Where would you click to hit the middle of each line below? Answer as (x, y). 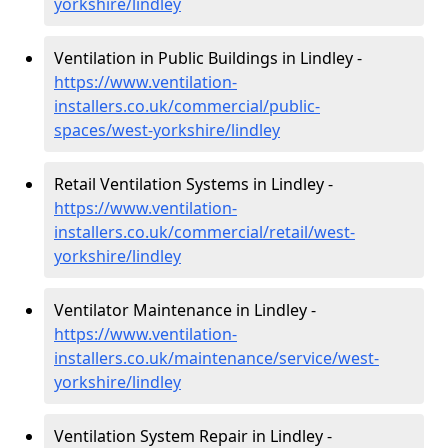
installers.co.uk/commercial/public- (187, 106)
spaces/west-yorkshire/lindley (167, 130)
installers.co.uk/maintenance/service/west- (216, 358)
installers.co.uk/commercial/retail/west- (204, 232)
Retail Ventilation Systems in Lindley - (193, 184)
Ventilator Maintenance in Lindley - (185, 310)
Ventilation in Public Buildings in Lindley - (208, 58)
